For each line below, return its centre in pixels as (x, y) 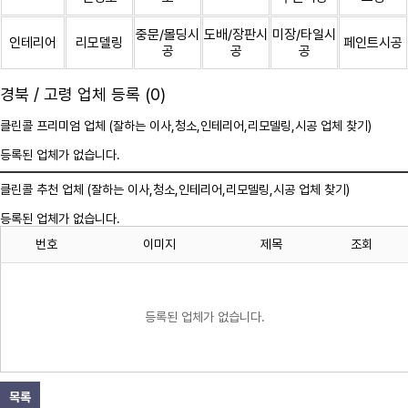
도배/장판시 (236, 35)
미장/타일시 (304, 35)
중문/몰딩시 (168, 35)
